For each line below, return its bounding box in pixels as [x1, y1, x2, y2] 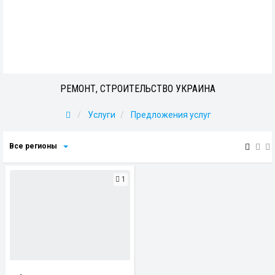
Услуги [87, 110, 115, 120]
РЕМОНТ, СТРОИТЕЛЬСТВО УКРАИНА [60, 83, 215, 95]
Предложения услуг [130, 110, 211, 120]
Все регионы [9, 142, 57, 150]
